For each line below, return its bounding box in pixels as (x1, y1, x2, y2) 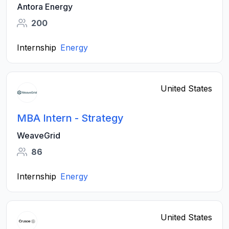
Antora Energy (17, 2, 73, 12)
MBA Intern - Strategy (17, 112, 124, 124)
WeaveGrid (17, 130, 60, 141)
